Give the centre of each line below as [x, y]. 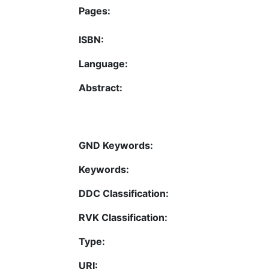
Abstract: [101, 87]
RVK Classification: [123, 217]
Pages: [95, 11]
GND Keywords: [116, 145]
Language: [103, 63]
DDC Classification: [124, 193]
